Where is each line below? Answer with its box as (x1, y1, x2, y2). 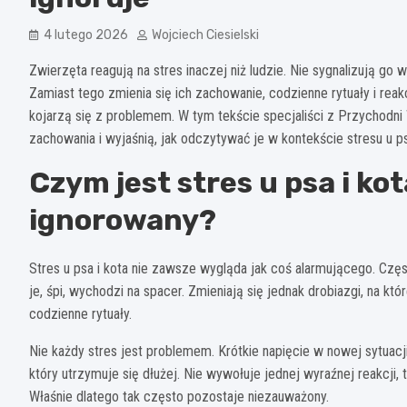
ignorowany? (29, 203, 216, 238)
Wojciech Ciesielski (152, 27, 259, 44)
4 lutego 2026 (44, 27, 128, 44)
